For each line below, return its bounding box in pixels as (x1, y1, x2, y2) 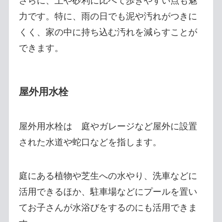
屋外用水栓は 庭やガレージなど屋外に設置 (18, 121, 197, 131)
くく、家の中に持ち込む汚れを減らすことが (18, 27, 197, 38)
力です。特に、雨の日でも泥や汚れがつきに (18, 11, 197, 22)
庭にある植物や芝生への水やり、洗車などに (18, 170, 197, 181)
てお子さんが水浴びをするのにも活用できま (18, 202, 197, 213)
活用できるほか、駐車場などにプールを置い (18, 186, 197, 197)
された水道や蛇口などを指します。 (18, 137, 162, 147)
